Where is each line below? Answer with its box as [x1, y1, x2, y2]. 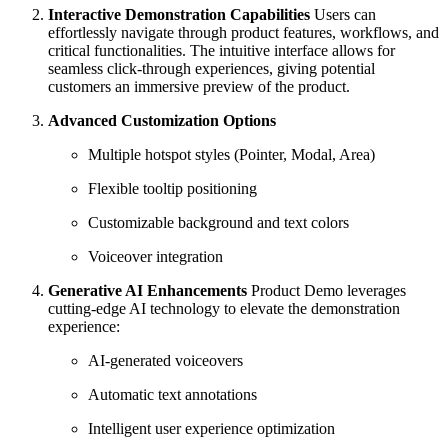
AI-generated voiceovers [88, 351, 243, 369]
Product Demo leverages [247, 281, 406, 299]
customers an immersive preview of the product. [48, 77, 350, 95]
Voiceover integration [88, 247, 223, 265]
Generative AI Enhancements [48, 281, 247, 299]
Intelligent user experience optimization [88, 419, 335, 437]
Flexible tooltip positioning [88, 179, 257, 197]
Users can [310, 5, 376, 23]
